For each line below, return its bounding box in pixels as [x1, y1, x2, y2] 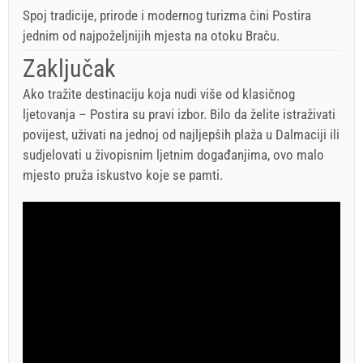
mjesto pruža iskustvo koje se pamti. [23, 166, 223, 183]
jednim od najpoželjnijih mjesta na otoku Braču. [23, 28, 280, 44]
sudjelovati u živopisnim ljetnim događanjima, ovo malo [23, 146, 324, 163]
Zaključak [23, 54, 116, 83]
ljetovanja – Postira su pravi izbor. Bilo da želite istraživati [23, 105, 335, 122]
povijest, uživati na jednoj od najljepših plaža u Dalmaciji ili [23, 126, 340, 143]
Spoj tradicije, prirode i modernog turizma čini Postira [23, 7, 311, 23]
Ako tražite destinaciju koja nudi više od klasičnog [23, 85, 295, 102]
